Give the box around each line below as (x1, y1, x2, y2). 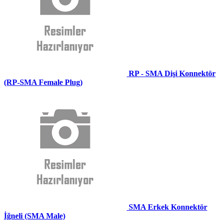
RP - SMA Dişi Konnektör (129, 69, 216, 78)
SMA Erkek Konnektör (129, 203, 207, 212)
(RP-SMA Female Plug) (4, 78, 82, 87)
